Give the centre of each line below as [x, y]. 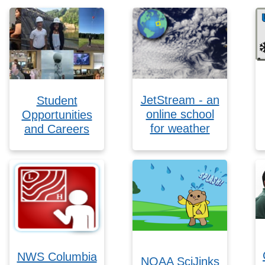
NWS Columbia [57, 256]
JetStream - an [180, 100]
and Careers [57, 129]
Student [57, 100]
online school [180, 114]
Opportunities [57, 114]
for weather [180, 129]
